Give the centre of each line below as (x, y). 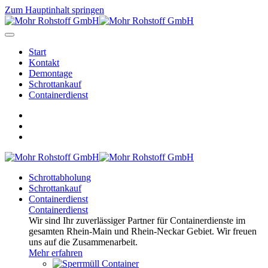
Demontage (51, 73)
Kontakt (44, 63)
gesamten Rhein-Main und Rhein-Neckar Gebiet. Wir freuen (143, 231)
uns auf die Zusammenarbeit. (83, 242)
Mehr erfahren (56, 253)
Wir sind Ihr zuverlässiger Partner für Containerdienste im (137, 220)
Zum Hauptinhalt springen (54, 10)
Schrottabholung (60, 177)
